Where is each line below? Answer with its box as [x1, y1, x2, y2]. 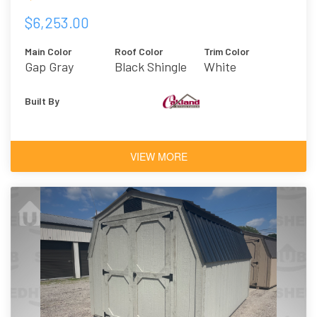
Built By [25, 95, 59, 108]
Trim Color [204, 45, 250, 58]
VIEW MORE [129, 149, 188, 164]
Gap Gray [25, 59, 74, 75]
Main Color [25, 45, 71, 58]
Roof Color [114, 45, 163, 58]
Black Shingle [114, 59, 187, 75]
